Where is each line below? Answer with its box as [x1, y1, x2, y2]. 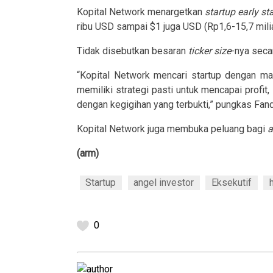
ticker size [188, 44, 231, 57]
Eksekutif [211, 176, 252, 188]
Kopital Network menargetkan [77, 5, 205, 18]
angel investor [133, 176, 194, 188]
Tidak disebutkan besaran [77, 44, 188, 57]
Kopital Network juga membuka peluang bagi [77, 122, 268, 135]
